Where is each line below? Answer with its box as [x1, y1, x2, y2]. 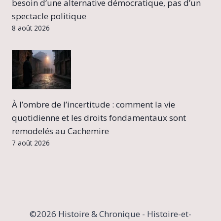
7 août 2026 [12, 138, 50, 148]
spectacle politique [12, 10, 86, 22]
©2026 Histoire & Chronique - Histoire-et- [30, 208, 191, 220]
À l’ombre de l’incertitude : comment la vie [12, 99, 175, 110]
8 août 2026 [12, 23, 50, 33]
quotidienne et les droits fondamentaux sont [12, 112, 186, 124]
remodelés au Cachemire [12, 125, 109, 137]
